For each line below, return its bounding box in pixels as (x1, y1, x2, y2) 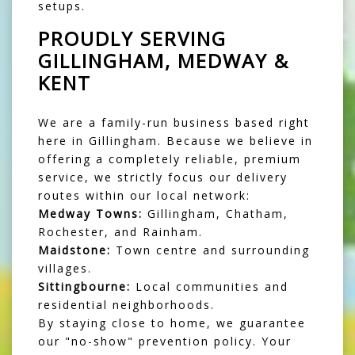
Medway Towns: (38, 206, 143, 222)
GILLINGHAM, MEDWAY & (38, 48, 289, 74)
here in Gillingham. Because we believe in (38, 133, 313, 149)
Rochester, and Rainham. (38, 224, 203, 240)
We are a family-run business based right (38, 115, 310, 131)
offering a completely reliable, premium (38, 151, 301, 167)
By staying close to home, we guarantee (38, 315, 306, 331)
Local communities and (131, 279, 288, 295)
